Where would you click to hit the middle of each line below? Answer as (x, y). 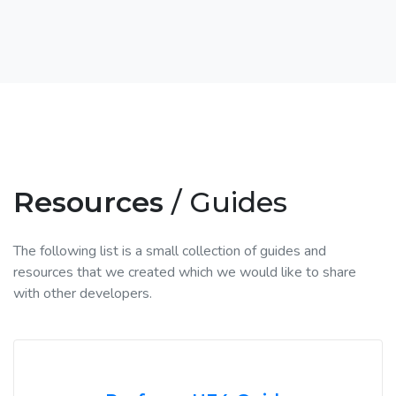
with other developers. (83, 294)
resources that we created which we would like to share (185, 273)
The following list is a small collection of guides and (170, 251)
